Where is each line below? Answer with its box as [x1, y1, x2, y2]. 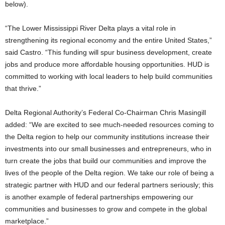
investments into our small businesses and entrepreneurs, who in [5, 145, 211, 153]
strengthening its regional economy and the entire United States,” [5, 36, 212, 44]
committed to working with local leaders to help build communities [5, 72, 212, 80]
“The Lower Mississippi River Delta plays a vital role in [5, 24, 176, 32]
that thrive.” [5, 84, 41, 92]
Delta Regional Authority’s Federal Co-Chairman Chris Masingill [5, 108, 206, 117]
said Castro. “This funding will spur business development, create [5, 48, 212, 56]
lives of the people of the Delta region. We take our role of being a [5, 169, 214, 177]
